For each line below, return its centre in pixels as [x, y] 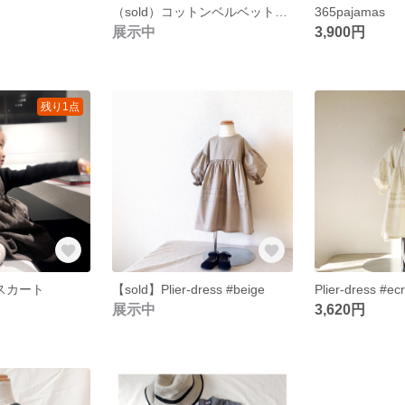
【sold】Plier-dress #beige [188, 289]
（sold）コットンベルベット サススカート [281, 11]
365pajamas [350, 11]
